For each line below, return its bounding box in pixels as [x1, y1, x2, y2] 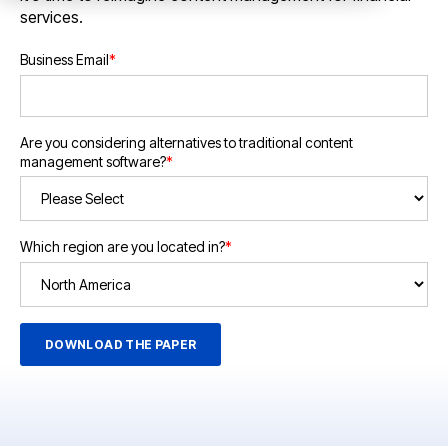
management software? [20, 152, 166, 170]
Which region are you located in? [20, 238, 225, 256]
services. [20, 6, 83, 27]
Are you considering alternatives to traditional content [20, 133, 353, 151]
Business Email [20, 51, 109, 69]
